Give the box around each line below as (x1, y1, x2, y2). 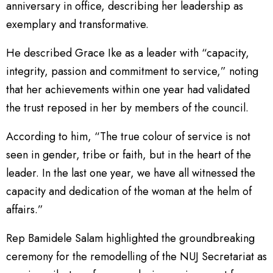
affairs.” (6, 201, 43, 218)
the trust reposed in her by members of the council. (6, 99, 249, 116)
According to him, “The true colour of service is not (6, 128, 250, 144)
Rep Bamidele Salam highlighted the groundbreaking (6, 230, 255, 246)
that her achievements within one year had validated (6, 81, 250, 97)
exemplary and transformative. (6, 16, 149, 32)
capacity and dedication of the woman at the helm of (6, 183, 252, 199)
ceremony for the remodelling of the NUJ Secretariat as (6, 248, 267, 264)
